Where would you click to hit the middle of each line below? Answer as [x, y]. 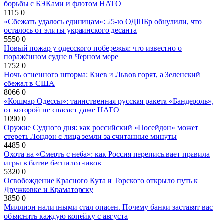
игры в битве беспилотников [53, 163]
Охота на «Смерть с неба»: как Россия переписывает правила [107, 154]
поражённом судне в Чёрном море [61, 57]
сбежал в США [29, 83]
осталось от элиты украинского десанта [70, 30]
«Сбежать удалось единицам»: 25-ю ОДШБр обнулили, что [103, 22]
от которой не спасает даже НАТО [62, 110]
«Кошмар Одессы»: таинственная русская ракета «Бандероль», [109, 101]
